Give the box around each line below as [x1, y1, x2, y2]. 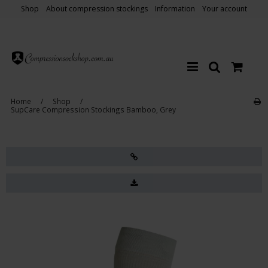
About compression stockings [46, 4, 148, 14]
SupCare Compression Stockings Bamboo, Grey [10, 104, 176, 114]
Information [155, 4, 195, 14]
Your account [202, 4, 247, 14]
